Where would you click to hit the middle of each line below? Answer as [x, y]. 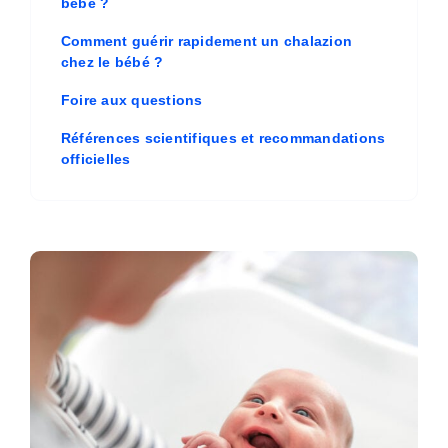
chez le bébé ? [112, 61]
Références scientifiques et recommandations [223, 137]
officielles [95, 158]
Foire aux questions [131, 99]
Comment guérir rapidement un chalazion [206, 40]
